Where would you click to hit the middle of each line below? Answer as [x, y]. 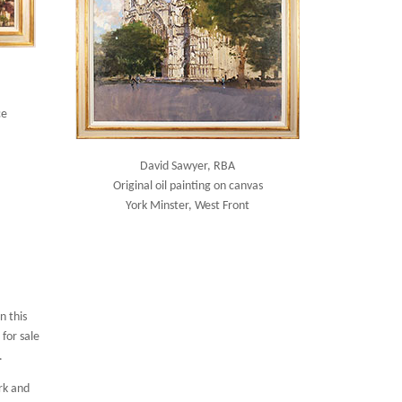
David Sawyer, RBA [188, 166]
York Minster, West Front [188, 206]
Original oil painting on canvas [188, 186]
